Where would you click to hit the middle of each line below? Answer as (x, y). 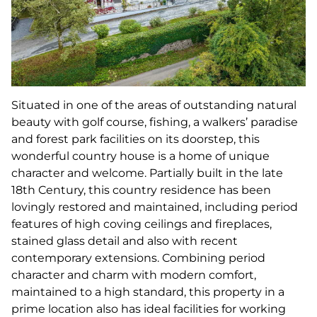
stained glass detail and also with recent (125, 241)
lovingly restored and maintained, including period (155, 207)
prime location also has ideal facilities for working (149, 309)
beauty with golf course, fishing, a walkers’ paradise (155, 122)
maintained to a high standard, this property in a (148, 292)
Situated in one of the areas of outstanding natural (154, 105)
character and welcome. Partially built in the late (147, 173)
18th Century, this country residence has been (141, 190)
